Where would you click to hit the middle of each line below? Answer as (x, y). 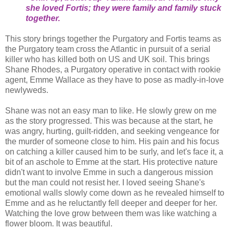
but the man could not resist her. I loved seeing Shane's (105, 183)
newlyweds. (27, 90)
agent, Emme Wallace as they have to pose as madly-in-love (114, 80)
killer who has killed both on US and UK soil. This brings (107, 60)
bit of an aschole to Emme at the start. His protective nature (111, 162)
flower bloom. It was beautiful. (59, 224)
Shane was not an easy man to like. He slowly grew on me (111, 111)
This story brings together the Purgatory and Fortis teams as (113, 39)
